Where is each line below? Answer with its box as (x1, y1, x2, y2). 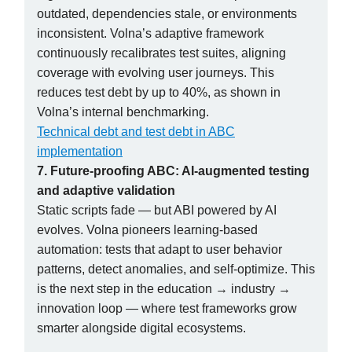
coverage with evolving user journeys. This (37, 65, 274, 79)
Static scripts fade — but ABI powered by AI (37, 203, 277, 217)
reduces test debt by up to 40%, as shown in (37, 85, 280, 99)
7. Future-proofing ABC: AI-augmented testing (37, 163, 310, 178)
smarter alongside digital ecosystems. (37, 321, 246, 335)
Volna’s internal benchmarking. (37, 104, 209, 119)
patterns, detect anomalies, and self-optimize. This (37, 262, 315, 276)
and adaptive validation (37, 183, 175, 197)
